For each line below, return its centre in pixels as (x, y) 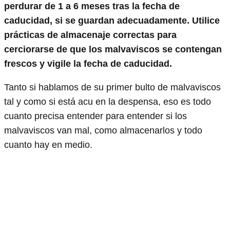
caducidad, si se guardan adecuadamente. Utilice (112, 20)
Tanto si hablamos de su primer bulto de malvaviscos (112, 87)
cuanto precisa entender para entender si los (95, 116)
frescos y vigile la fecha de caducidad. (88, 63)
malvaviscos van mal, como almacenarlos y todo (103, 130)
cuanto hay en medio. (48, 145)
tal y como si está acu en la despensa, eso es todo (108, 101)
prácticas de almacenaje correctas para (90, 35)
